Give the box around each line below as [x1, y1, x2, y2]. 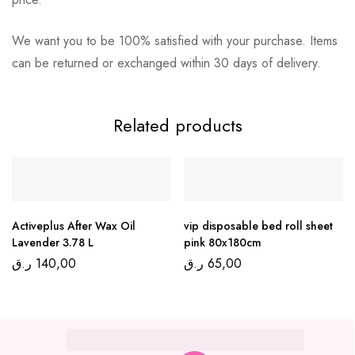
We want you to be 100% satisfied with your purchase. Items [12, 32, 338, 51]
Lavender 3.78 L [12, 235, 94, 251]
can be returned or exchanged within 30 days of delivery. [12, 54, 321, 73]
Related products [113, 113, 242, 139]
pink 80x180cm [184, 235, 261, 251]
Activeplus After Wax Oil [12, 218, 136, 235]
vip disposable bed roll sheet [184, 218, 333, 235]
